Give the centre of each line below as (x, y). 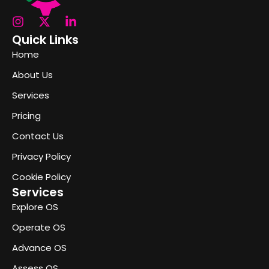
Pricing (26, 115)
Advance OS (39, 247)
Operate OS (39, 227)
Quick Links (45, 39)
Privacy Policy (41, 156)
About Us (32, 74)
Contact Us (38, 136)
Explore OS (35, 207)
